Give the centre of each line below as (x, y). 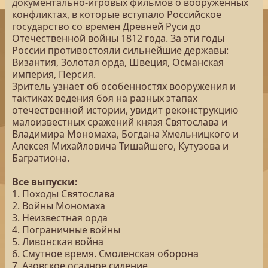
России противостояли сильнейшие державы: (120, 50)
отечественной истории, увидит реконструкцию (125, 110)
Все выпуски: (45, 182)
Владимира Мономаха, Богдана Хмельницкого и (125, 134)
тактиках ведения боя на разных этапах (105, 98)
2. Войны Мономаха (59, 206)
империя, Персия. (54, 74)
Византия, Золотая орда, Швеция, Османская (118, 62)
